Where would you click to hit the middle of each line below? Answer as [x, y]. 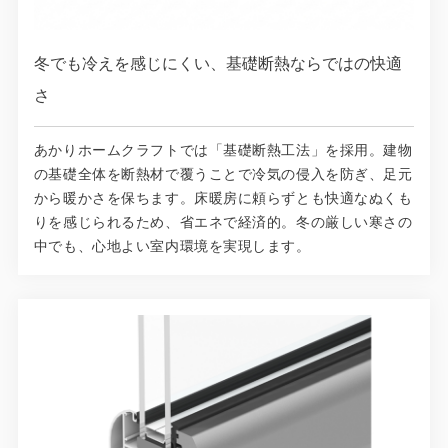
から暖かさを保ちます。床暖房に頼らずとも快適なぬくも [223, 199]
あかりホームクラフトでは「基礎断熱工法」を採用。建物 [223, 151]
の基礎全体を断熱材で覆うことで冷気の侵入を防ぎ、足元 [223, 175]
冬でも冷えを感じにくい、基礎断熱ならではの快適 [217, 64]
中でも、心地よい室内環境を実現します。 [172, 247]
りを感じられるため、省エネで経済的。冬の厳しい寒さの [223, 223]
